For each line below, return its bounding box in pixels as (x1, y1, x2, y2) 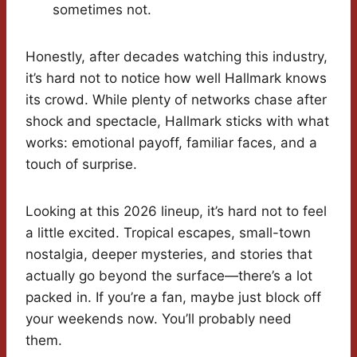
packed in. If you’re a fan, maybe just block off (25, 289, 321, 306)
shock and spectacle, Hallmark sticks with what (25, 113, 329, 130)
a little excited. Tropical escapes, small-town (25, 225, 311, 241)
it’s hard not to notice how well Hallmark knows (25, 70, 327, 87)
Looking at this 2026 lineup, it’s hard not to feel (25, 203, 327, 220)
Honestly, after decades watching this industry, (25, 49, 328, 65)
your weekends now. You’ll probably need (25, 311, 292, 328)
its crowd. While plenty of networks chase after (25, 92, 327, 108)
